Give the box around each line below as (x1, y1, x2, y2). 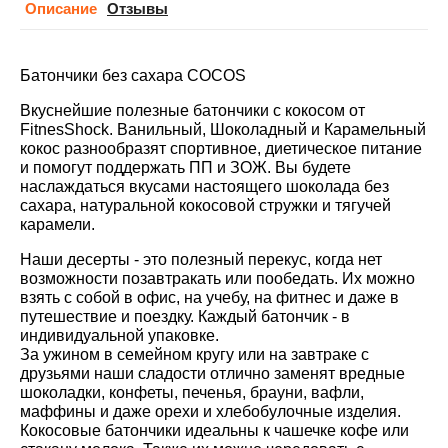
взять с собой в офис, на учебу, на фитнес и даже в (20, 289, 399, 306)
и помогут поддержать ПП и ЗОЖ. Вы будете (20, 159, 351, 176)
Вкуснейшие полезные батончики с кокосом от (20, 102, 365, 119)
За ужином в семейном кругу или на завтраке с (20, 346, 369, 363)
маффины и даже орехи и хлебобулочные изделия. (20, 403, 401, 420)
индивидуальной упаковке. (20, 327, 223, 344)
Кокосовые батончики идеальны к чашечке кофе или (20, 422, 409, 439)
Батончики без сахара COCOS (20, 67, 246, 84)
